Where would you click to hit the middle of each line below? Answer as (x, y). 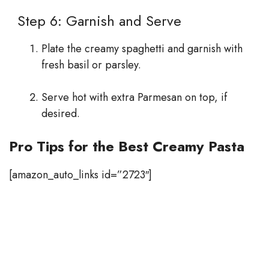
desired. (61, 114)
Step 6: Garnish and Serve (95, 21)
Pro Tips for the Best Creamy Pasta (127, 147)
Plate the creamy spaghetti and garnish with (142, 49)
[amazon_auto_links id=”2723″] (80, 175)
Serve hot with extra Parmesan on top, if (134, 98)
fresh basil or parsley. (91, 65)
